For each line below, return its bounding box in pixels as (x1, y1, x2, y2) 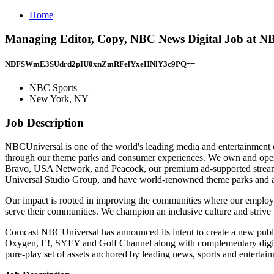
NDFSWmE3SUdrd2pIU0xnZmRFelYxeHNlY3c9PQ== (5, 59, 195, 68)
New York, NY (29, 94, 89, 105)
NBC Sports (29, 83, 77, 94)
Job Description (5, 116, 84, 129)
